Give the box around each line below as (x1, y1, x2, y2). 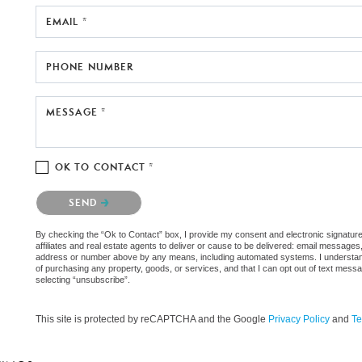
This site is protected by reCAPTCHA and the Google (36, 313, 268, 325)
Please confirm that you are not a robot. (36, 186, 216, 200)
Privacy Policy (268, 313, 330, 325)
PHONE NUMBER (46, 60, 134, 73)
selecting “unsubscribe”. (36, 274, 130, 284)
